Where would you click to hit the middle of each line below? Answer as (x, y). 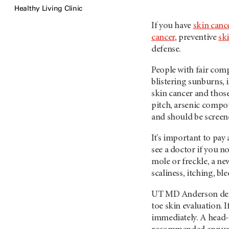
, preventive (197, 38)
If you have (172, 26)
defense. (166, 50)
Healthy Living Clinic (49, 8)
